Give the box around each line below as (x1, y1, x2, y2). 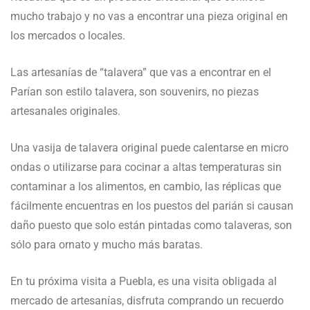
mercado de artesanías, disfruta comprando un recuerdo (10, 294, 284, 308)
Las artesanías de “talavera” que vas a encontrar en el (10, 66, 271, 80)
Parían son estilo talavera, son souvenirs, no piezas (10, 85, 259, 99)
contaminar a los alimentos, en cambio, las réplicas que (10, 180, 281, 194)
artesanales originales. (10, 104, 120, 118)
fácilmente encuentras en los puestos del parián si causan (10, 199, 293, 213)
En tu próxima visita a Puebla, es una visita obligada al (10, 275, 277, 289)
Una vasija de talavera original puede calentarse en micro (10, 141, 289, 155)
